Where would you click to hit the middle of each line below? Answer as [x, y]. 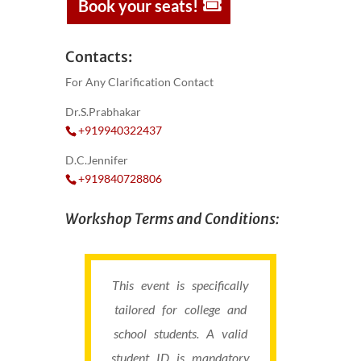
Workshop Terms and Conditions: [172, 218]
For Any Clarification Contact [139, 81]
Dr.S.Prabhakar [103, 111]
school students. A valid [180, 333]
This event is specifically [180, 284]
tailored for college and [180, 309]
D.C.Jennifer [96, 160]
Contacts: [98, 56]
